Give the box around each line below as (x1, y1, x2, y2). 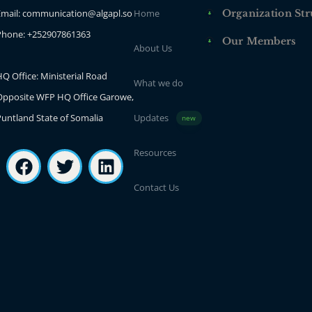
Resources (134, 146, 176, 159)
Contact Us (134, 181, 179, 194)
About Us (134, 42, 172, 55)
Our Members (221, 35, 297, 48)
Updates (134, 111, 169, 125)
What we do (134, 77, 183, 90)
